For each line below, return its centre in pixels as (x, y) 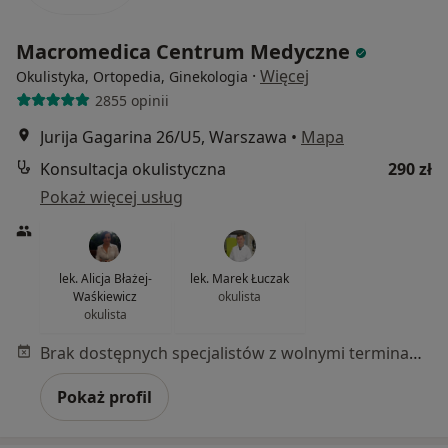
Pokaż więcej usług (111, 197)
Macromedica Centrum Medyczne (185, 51)
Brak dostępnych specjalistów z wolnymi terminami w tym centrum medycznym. (415, 353)
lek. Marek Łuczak (240, 278)
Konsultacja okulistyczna (133, 169)
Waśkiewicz (105, 296)
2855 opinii (131, 100)
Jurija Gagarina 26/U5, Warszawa (163, 137)
